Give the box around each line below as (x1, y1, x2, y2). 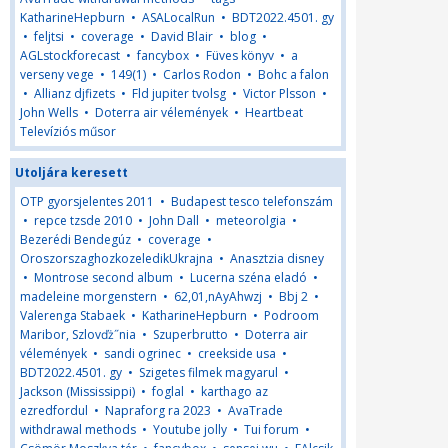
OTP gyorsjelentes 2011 (20, 193, 154, 210)
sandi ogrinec (104, 345, 181, 362)
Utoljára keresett (15, 164, 128, 181)
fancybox (137, 47, 189, 64)
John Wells (20, 104, 78, 121)
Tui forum (244, 421, 299, 438)
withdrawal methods (20, 421, 136, 438)
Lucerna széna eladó (190, 269, 307, 286)
